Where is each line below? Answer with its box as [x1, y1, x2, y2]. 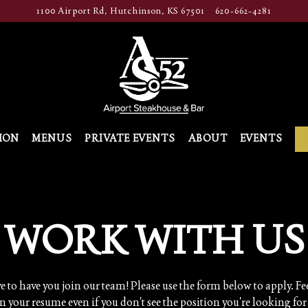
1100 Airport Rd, [36, 5, 108, 17]
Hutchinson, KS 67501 [109, 5, 205, 17]
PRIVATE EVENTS [85, 131, 176, 144]
